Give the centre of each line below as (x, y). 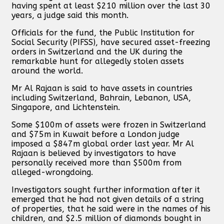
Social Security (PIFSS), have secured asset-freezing (111, 42)
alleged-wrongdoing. (52, 172)
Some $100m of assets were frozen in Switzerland (109, 124)
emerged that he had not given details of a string (107, 199)
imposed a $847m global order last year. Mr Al (103, 143)
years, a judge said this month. (70, 15)
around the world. (47, 70)
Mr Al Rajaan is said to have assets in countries (102, 88)
